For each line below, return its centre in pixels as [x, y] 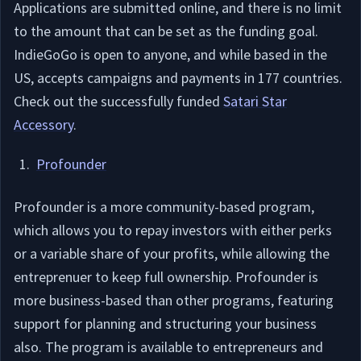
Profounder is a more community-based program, [164, 207]
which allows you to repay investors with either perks [173, 230]
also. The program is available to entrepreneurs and [168, 347]
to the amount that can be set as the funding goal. [166, 31]
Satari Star [255, 101]
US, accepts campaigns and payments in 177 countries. [178, 78]
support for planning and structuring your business [165, 324]
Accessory [44, 124]
